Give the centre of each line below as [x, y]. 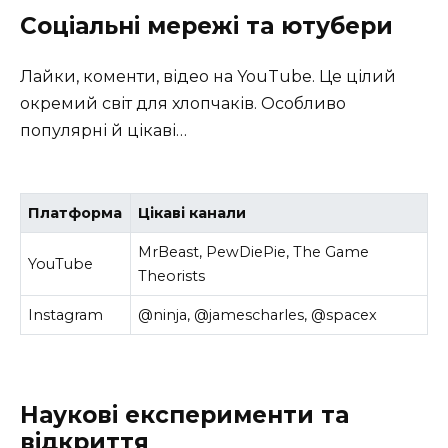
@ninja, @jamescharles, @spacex [258, 314]
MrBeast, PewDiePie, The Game [254, 251]
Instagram [66, 314]
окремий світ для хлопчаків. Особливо [183, 103]
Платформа [75, 212]
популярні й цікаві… [103, 130]
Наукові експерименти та [184, 415]
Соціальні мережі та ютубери [206, 25]
